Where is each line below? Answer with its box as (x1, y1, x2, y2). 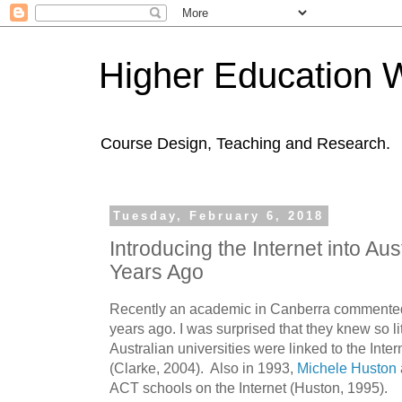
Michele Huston (297, 359, 397, 376)
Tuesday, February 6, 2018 (113, 209, 325, 223)
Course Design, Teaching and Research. (100, 135, 390, 153)
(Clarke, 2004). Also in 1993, (109, 359, 297, 376)
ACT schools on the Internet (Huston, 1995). (109, 379, 388, 396)
